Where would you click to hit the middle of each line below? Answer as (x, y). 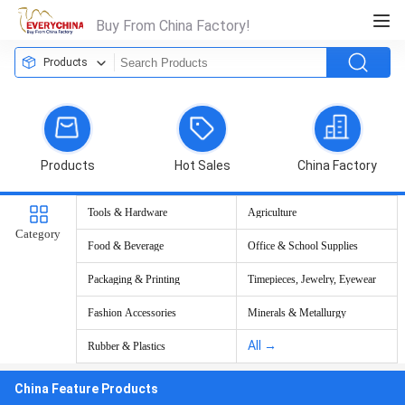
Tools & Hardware (127, 212)
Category (38, 234)
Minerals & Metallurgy (297, 313)
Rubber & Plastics (127, 346)
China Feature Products (86, 389)
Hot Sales (202, 165)
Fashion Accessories (132, 313)
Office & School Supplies (303, 246)
